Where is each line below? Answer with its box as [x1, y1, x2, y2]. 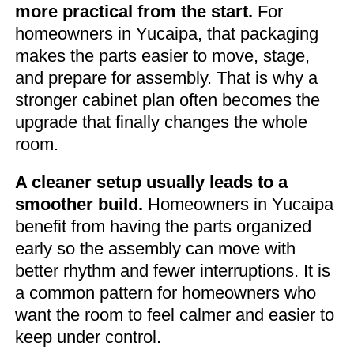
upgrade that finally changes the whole [15, 111, 307, 132]
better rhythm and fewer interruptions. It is [15, 260, 330, 281]
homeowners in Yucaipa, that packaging [15, 23, 318, 43]
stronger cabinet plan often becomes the [15, 89, 320, 110]
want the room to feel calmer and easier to [15, 304, 334, 325]
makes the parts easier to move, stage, [15, 45, 310, 66]
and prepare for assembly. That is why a [15, 67, 318, 88]
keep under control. [15, 326, 161, 347]
